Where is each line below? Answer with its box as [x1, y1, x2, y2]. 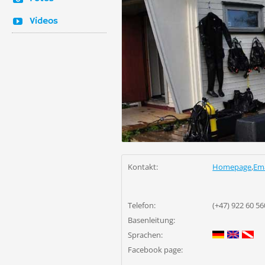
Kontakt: [128, 161, 158, 172]
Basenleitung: [128, 215, 175, 225]
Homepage [212, 161, 252, 172]
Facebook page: [128, 244, 183, 255]
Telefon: [128, 200, 156, 211]
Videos [30, 15, 58, 27]
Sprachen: [128, 230, 163, 240]
